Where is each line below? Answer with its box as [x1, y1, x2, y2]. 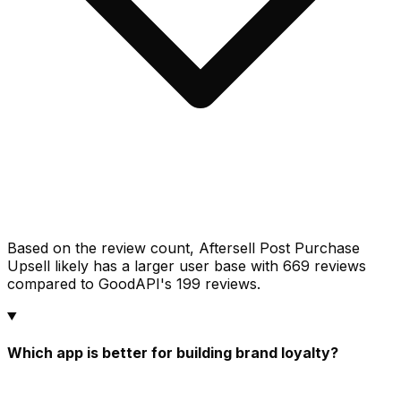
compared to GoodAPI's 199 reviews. [7, 274, 260, 293]
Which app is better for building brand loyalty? [7, 344, 338, 363]
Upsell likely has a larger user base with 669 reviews [7, 256, 366, 275]
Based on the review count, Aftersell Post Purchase [7, 238, 360, 257]
